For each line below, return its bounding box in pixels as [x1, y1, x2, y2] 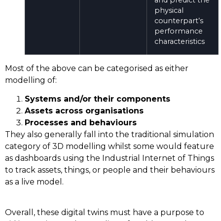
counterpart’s [154, 16, 203, 25]
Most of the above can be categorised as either [5, 63, 188, 73]
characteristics [154, 37, 205, 46]
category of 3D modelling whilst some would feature [5, 142, 214, 151]
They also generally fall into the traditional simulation [5, 130, 214, 140]
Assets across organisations [25, 106, 144, 116]
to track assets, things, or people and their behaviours [5, 165, 215, 175]
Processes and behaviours [25, 118, 137, 128]
